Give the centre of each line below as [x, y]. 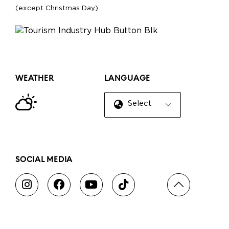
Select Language [161, 103]
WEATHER [35, 79]
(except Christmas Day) [57, 8]
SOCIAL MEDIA [44, 160]
